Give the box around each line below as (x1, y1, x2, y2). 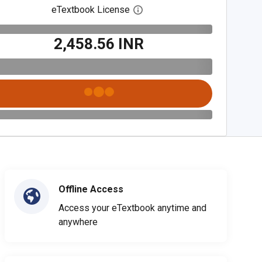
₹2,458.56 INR (54, 35, 144, 53)
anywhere (58, 216, 98, 227)
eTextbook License (51, 4, 130, 15)
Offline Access (58, 183, 123, 195)
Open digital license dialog (142, 4, 251, 16)
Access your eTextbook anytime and (58, 202, 206, 213)
